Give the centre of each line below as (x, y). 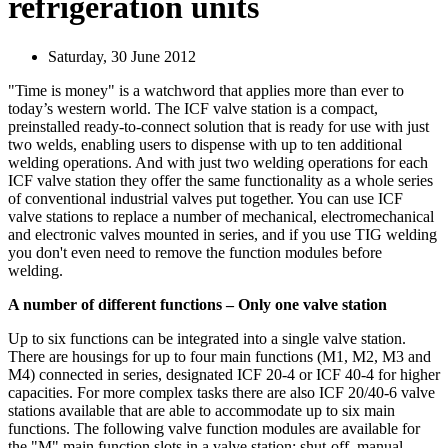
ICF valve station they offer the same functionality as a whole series (220, 180)
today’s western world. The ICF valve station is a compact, (193, 108)
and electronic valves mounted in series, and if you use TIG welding (222, 234)
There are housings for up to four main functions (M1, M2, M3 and (219, 356)
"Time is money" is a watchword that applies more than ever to (206, 90)
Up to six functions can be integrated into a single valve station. (207, 338)
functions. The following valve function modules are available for (214, 428)
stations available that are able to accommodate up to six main (201, 410)
